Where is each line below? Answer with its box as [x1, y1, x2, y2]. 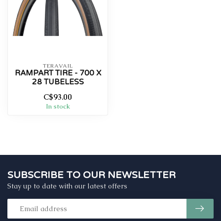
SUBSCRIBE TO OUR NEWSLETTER [7, 169, 176, 182]
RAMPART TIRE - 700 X [14, 69, 101, 78]
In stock [45, 102, 70, 111]
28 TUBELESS [32, 77, 84, 87]
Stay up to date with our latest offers [7, 182, 127, 191]
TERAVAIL [42, 62, 73, 70]
